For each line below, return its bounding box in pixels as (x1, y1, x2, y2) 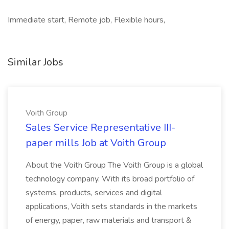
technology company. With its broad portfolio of (26, 173, 194, 185)
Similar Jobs (8, 55, 63, 69)
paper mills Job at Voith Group (26, 136, 166, 150)
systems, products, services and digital (26, 187, 162, 198)
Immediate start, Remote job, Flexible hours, (8, 14, 165, 26)
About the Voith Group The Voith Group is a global (26, 159, 203, 171)
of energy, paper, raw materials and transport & (26, 215, 192, 226)
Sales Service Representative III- (26, 121, 175, 134)
